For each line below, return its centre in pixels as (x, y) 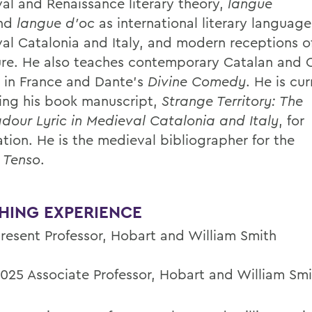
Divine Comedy (197, 81)
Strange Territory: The (232, 101)
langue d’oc (56, 23)
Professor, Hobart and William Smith (161, 235)
